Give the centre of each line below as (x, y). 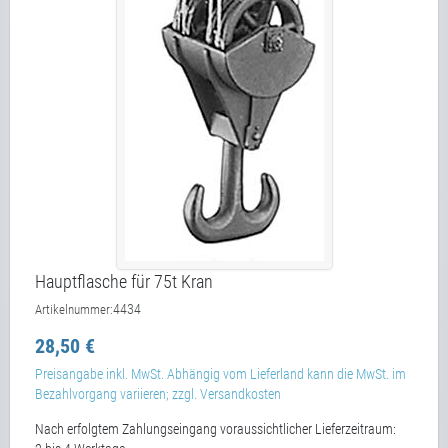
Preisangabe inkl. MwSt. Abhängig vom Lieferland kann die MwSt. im (220, 374)
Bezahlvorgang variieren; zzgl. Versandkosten (158, 394)
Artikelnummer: (74, 309)
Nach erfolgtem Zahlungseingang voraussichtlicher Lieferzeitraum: (215, 429)
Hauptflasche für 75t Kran (124, 281)
